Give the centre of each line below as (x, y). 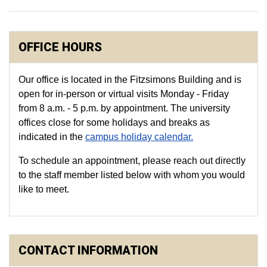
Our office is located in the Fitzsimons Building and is (130, 80)
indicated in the (52, 137)
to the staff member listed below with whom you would (132, 175)
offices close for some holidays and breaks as (114, 122)
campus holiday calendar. (139, 137)
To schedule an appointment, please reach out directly (132, 161)
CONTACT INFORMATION (88, 250)
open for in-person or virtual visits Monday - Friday (124, 94)
